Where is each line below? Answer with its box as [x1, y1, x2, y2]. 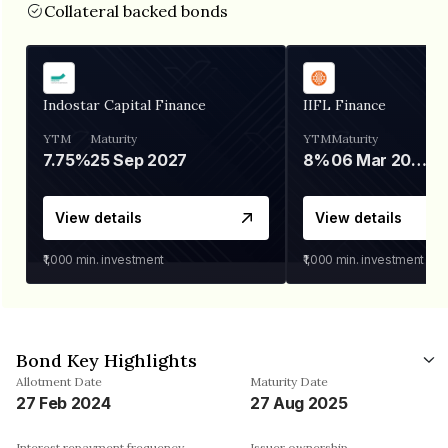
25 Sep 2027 [90, 149, 187, 170]
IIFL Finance [303, 95, 386, 114]
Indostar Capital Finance [43, 95, 206, 114]
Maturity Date [250, 373, 328, 389]
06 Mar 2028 [411, 149, 428, 170]
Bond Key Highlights [16, 348, 197, 372]
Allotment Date [16, 373, 102, 389]
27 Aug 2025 [250, 392, 348, 413]
